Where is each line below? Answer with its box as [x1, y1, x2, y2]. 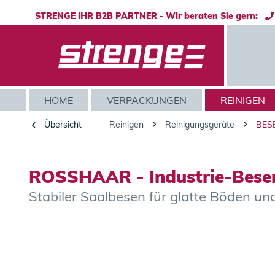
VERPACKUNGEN [107, 94, 187, 106]
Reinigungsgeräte [165, 119, 234, 130]
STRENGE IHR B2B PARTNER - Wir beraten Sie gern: [35, 10, 265, 21]
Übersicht [44, 119, 82, 130]
